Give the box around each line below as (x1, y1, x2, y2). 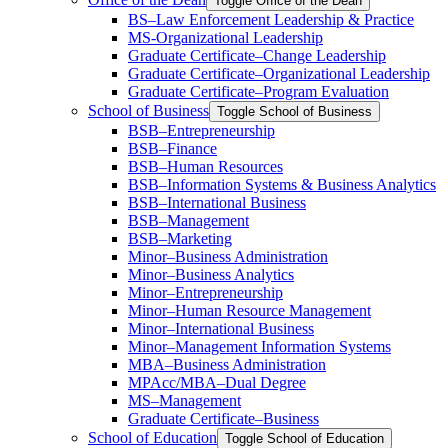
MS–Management (128, 392, 241, 410)
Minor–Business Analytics (128, 266, 294, 284)
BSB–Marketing (128, 230, 232, 248)
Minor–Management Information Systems (128, 338, 391, 356)
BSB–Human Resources (128, 158, 283, 176)
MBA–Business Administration (128, 356, 326, 374)
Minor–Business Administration (128, 248, 328, 266)
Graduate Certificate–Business (128, 410, 319, 428)
